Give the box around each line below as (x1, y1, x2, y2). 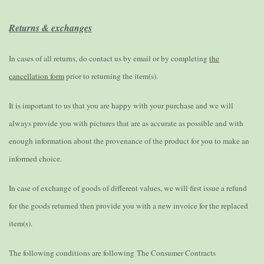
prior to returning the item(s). (64, 71, 158, 82)
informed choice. (9, 153, 62, 164)
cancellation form (9, 71, 64, 82)
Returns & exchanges (9, 21, 92, 35)
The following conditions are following (9, 247, 137, 259)
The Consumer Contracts (137, 247, 216, 259)
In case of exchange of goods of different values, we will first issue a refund (9, 183, 247, 194)
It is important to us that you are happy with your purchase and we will (9, 100, 233, 111)
